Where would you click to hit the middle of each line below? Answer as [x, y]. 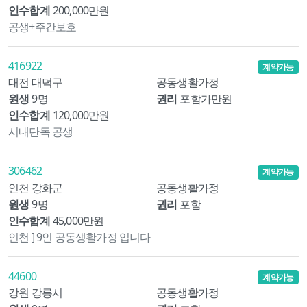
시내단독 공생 [41, 132]
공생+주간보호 [42, 27]
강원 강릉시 [36, 292]
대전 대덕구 [36, 83]
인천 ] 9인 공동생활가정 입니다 [79, 237]
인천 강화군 [36, 187]
